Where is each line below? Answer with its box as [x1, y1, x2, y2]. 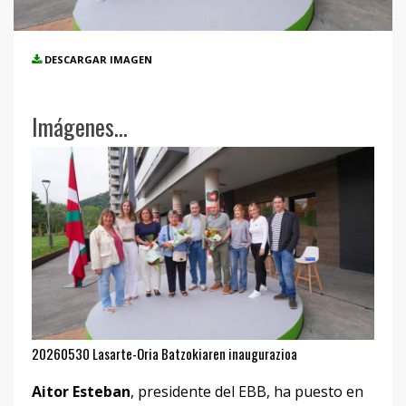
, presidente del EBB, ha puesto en [130, 381, 363, 401]
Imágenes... [32, 109, 128, 144]
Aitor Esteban [32, 381, 130, 401]
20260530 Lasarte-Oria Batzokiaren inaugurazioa [32, 343, 297, 363]
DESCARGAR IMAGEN [44, 53, 152, 66]
